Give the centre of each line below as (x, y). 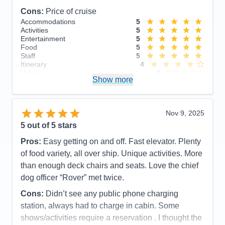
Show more (113, 79)
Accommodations (48, 21)
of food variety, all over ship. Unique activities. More (111, 153)
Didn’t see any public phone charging (112, 193)
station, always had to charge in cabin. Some (100, 205)
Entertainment (43, 38)
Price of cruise (71, 11)
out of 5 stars (51, 125)
